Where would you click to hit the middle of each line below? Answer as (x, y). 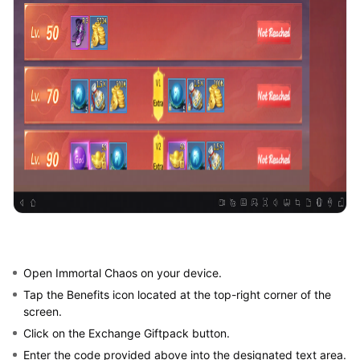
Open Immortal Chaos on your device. (122, 272)
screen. (42, 311)
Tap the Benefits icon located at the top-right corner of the (177, 294)
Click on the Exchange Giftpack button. (126, 333)
